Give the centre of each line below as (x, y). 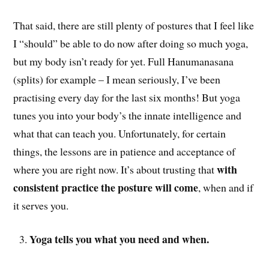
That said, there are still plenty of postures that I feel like (134, 25)
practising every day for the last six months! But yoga (127, 97)
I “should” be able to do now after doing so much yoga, (131, 43)
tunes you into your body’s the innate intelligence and (128, 115)
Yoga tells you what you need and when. (119, 239)
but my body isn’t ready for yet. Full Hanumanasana (124, 61)
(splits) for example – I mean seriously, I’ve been (117, 79)
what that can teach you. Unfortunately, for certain (120, 133)
